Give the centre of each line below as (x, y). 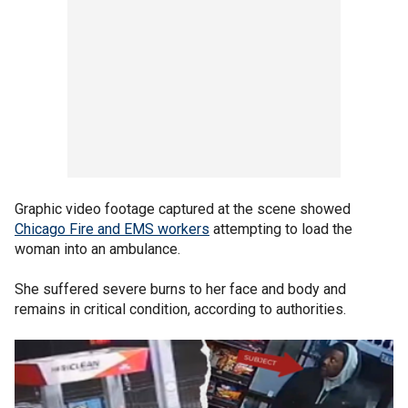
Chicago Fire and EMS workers (112, 229)
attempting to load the (281, 229)
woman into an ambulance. (97, 249)
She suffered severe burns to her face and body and (180, 289)
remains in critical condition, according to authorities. (180, 309)
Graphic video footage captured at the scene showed (183, 209)
